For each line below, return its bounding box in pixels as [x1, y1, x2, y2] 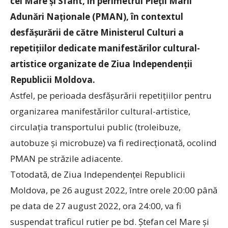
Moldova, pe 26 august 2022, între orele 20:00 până [10, 184, 217, 196]
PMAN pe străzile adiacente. [10, 153, 123, 164]
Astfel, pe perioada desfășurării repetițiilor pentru [10, 90, 212, 101]
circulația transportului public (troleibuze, [10, 121, 181, 133]
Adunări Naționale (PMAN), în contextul [10, 11, 183, 22]
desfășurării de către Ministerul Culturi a [10, 26, 184, 38]
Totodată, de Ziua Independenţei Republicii [10, 168, 185, 180]
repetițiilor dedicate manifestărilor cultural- [10, 42, 200, 54]
